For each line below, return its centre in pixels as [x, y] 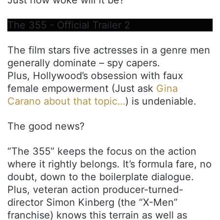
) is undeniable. [161, 101]
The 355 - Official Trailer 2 [69, 25]
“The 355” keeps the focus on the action [102, 151]
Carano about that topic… [66, 101]
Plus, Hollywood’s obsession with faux [95, 75]
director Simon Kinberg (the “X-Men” [93, 202]
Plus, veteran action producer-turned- [95, 189]
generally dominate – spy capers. [84, 63]
